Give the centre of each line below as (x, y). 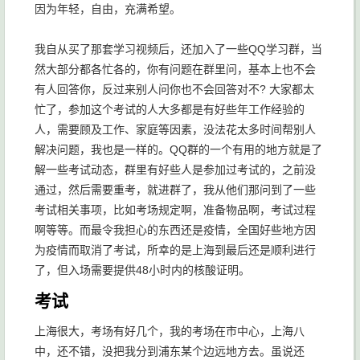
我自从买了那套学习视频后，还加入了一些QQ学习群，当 (178, 49)
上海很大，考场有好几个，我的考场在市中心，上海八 (170, 331)
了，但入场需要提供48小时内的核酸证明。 (142, 270)
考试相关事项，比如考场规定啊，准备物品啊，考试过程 (175, 210)
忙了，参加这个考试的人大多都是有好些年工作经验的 (170, 110)
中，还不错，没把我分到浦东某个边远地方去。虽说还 (170, 352)
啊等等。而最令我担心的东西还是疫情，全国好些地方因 (175, 230)
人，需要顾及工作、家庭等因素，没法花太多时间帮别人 (175, 130)
